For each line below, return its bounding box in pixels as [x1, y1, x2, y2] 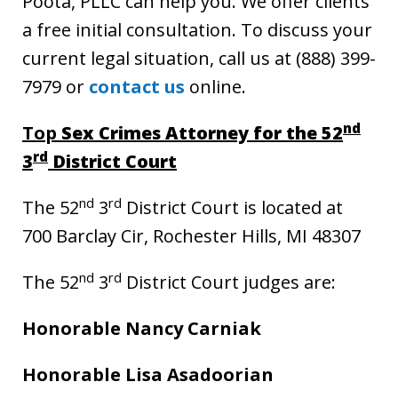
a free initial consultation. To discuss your [22, 18, 372, 42]
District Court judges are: [122, 270, 336, 294]
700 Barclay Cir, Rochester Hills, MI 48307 [22, 224, 361, 248]
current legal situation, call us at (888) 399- [22, 46, 376, 70]
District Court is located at [122, 195, 343, 219]
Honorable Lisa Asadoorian [22, 362, 274, 386]
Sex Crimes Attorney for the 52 [61, 121, 343, 145]
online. [185, 75, 246, 99]
